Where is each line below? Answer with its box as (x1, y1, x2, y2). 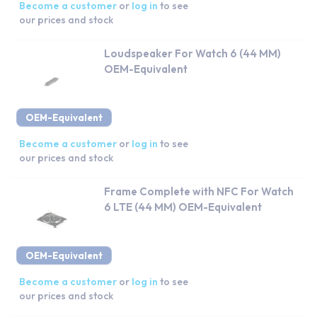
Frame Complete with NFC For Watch (104, 184, 294, 198)
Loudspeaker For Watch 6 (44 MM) (104, 46, 281, 60)
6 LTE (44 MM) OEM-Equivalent (104, 200, 262, 214)
